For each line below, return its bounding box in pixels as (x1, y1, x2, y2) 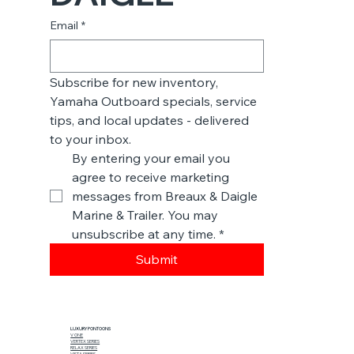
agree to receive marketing (71, 168, 229, 185)
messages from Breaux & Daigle (71, 187, 258, 204)
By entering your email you (71, 149, 230, 166)
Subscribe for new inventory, (49, 73, 218, 90)
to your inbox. (49, 130, 131, 147)
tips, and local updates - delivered (49, 111, 249, 128)
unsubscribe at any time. (71, 225, 216, 242)
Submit (135, 250, 178, 267)
